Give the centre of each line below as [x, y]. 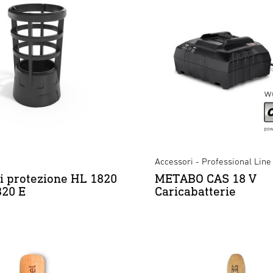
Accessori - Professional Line [213, 161]
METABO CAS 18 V [206, 178]
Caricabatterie [195, 191]
